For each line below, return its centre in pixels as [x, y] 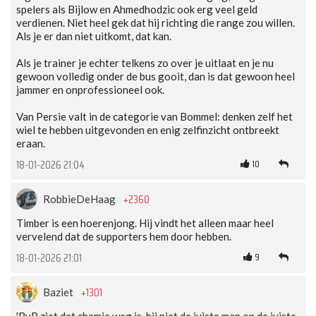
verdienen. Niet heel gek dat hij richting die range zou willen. [156, 23]
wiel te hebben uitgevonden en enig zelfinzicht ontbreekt [148, 130]
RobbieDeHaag [80, 199]
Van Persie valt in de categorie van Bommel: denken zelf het [154, 117]
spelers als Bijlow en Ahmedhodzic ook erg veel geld [137, 10]
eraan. [31, 144]
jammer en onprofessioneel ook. [90, 90]
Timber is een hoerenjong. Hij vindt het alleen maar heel [145, 223]
